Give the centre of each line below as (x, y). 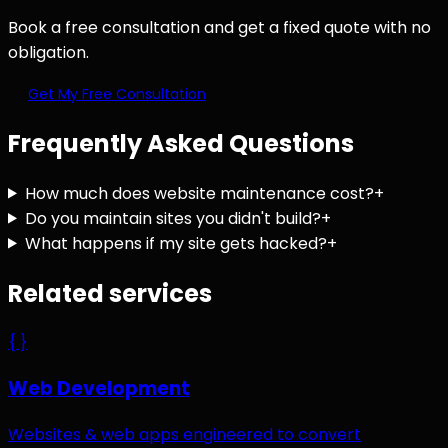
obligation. (48, 52)
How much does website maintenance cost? (199, 193)
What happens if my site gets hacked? (175, 243)
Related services (110, 293)
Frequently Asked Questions (181, 143)
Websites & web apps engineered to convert (184, 434)
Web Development (99, 389)
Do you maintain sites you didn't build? (172, 218)
